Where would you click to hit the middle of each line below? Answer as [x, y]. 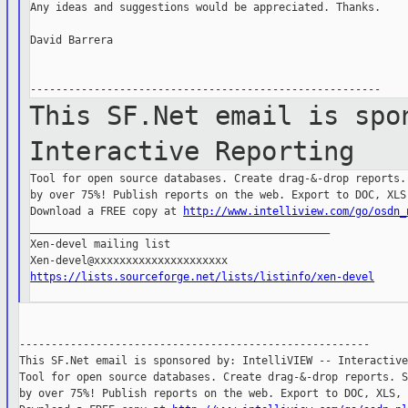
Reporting [285, 152]
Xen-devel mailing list [101, 245]
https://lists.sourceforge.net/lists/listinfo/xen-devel [203, 277]
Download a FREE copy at [107, 212]
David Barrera [72, 41]
